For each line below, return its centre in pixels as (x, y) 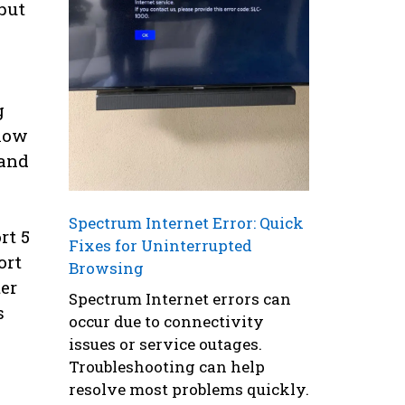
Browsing (106, 268)
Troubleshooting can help (167, 366)
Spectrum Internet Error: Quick (186, 223)
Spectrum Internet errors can (180, 298)
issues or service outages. (165, 344)
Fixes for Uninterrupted (160, 246)
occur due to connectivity (166, 321)
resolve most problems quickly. (189, 389)
